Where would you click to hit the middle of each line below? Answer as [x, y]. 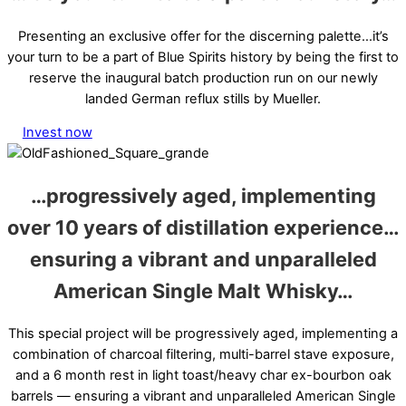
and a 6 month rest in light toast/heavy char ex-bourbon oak [203, 376]
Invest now [57, 133]
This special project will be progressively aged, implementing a [203, 334]
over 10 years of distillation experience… [203, 228]
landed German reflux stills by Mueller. [203, 98]
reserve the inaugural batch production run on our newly [203, 77]
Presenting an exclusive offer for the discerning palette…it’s [203, 36]
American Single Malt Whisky [195, 291]
